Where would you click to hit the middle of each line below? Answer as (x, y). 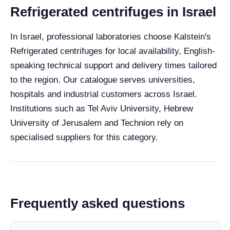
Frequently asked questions (98, 203)
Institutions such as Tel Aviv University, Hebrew (102, 108)
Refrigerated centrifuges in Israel (113, 12)
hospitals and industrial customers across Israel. (104, 94)
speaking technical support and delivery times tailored (113, 65)
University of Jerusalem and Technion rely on (97, 123)
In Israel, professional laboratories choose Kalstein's (111, 36)
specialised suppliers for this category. (84, 137)
